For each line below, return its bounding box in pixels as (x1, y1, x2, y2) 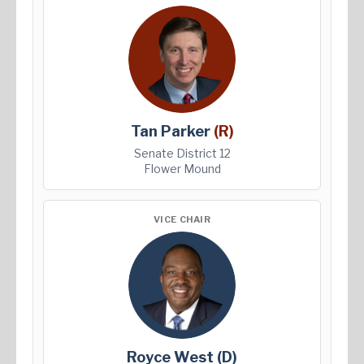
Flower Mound (143, 162, 221, 176)
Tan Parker (130, 123, 214, 141)
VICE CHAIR (153, 214, 211, 226)
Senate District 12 (133, 146, 231, 161)
